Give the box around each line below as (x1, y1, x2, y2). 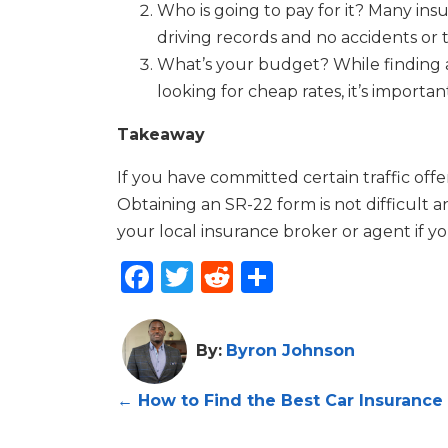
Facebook (153, 256, 317, 296)
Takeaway (117, 124, 205, 144)
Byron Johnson (226, 340, 355, 360)
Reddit (233, 256, 345, 296)
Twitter (193, 256, 314, 296)
